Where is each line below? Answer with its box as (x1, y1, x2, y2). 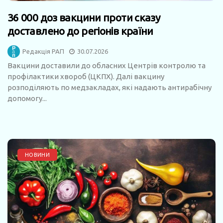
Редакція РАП (22, 47, 64, 55)
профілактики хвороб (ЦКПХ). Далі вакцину (7, 72, 164, 81)
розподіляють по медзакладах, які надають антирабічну (7, 83, 212, 92)
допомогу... (7, 94, 47, 103)
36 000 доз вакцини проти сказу (7, 11, 160, 23)
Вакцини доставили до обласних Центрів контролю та (7, 61, 206, 70)
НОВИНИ (25, 151, 50, 158)
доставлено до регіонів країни (7, 24, 153, 37)
